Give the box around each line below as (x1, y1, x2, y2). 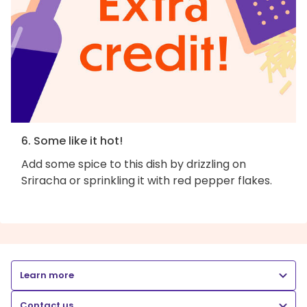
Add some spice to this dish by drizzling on (21, 156, 246, 172)
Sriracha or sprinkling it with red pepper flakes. (21, 172, 272, 188)
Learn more (20, 268, 74, 282)
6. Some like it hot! (21, 132, 123, 149)
